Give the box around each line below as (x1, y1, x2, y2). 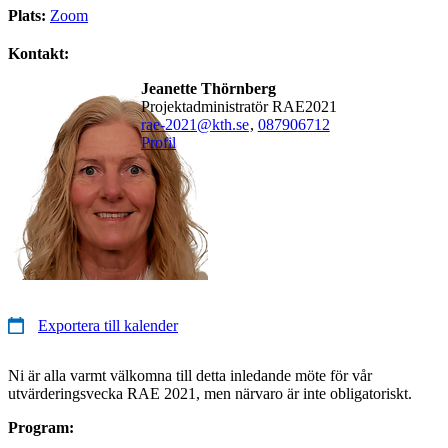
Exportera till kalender (38, 316, 178, 334)
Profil (140, 133, 176, 151)
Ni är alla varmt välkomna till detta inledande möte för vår (8, 366, 372, 384)
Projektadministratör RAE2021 (149, 97, 337, 115)
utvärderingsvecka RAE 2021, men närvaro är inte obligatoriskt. (8, 384, 412, 402)
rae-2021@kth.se (140, 115, 249, 133)
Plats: (8, 6, 50, 24)
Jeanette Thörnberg (140, 79, 276, 97)
